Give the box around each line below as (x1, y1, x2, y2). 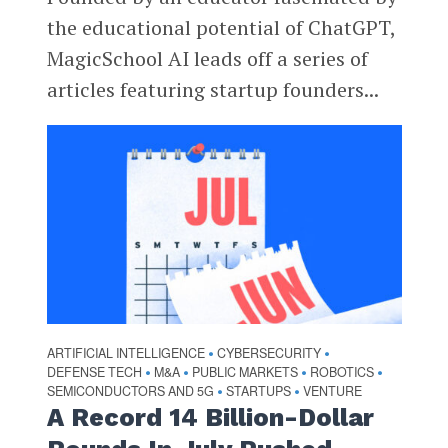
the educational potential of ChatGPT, (46, 13, 395, 41)
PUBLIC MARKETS (191, 363, 298, 382)
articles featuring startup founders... (46, 75, 379, 103)
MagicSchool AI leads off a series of (46, 44, 368, 72)
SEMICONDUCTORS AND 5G (46, 382, 214, 401)
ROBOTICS (309, 363, 374, 382)
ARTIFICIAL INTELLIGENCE (46, 344, 205, 363)
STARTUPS (225, 382, 291, 401)
